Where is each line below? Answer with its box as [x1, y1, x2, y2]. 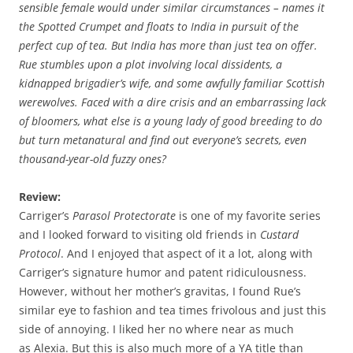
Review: [19, 189, 61, 205]
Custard [260, 227, 299, 243]
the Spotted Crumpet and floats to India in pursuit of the [19, 19, 299, 35]
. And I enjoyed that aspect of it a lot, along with [61, 246, 313, 262]
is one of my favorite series [176, 208, 321, 224]
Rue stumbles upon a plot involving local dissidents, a [19, 57, 282, 72]
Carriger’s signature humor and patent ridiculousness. [19, 265, 307, 281]
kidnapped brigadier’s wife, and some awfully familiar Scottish [19, 76, 325, 91]
